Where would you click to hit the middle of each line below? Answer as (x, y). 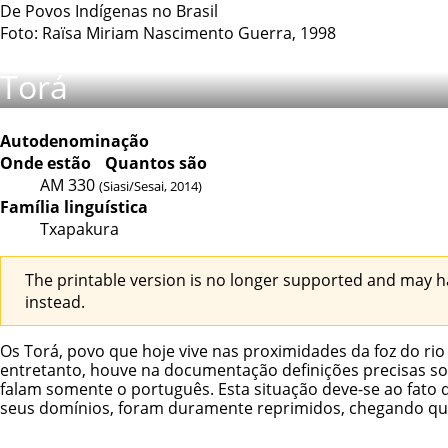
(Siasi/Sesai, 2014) (150, 185)
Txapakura (79, 228)
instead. (55, 301)
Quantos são (156, 162)
